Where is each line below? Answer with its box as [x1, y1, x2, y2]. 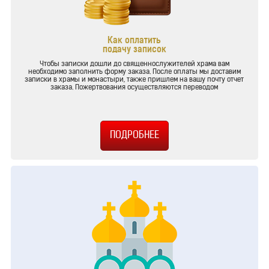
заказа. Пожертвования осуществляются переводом [50, 84, 219, 92]
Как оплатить [107, 37, 162, 46]
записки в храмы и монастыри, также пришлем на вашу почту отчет [25, 76, 244, 84]
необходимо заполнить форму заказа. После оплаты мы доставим [28, 68, 241, 76]
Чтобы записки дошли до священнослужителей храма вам [39, 61, 229, 68]
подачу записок [102, 46, 166, 55]
